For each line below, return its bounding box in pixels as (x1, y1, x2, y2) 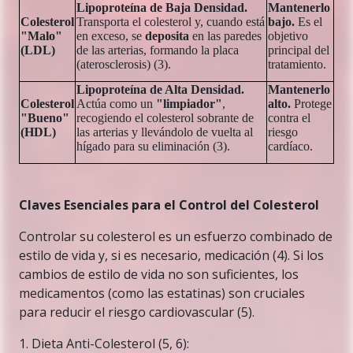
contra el (268, 111, 310, 124)
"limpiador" (156, 97, 222, 110)
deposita (145, 29, 189, 43)
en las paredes (189, 29, 262, 43)
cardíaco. (268, 139, 313, 153)
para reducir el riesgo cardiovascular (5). (19, 303, 255, 321)
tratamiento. (268, 58, 326, 71)
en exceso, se (76, 29, 145, 43)
